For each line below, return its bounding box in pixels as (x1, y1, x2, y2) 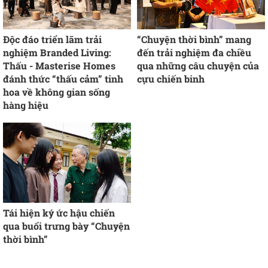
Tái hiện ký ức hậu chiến (3, 206, 115, 219)
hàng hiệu (3, 99, 48, 112)
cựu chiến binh (137, 72, 205, 86)
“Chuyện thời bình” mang (137, 33, 251, 46)
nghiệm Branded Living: (3, 46, 111, 59)
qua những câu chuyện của (137, 59, 259, 72)
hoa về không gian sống (3, 86, 110, 99)
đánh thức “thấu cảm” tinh (3, 72, 123, 86)
